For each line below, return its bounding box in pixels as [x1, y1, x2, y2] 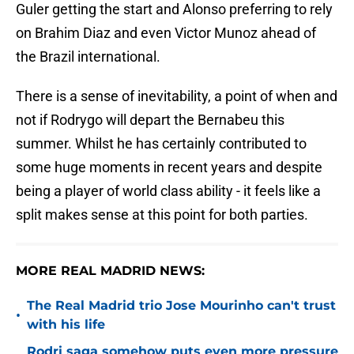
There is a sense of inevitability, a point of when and [16, 88, 337, 105]
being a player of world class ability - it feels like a [16, 183, 321, 200]
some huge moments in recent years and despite [16, 159, 322, 176]
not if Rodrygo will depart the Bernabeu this [16, 111, 284, 129]
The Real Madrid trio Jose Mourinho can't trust [27, 298, 336, 314]
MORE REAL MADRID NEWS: [16, 263, 205, 279]
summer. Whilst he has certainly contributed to [16, 135, 307, 153]
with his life [27, 317, 105, 333]
